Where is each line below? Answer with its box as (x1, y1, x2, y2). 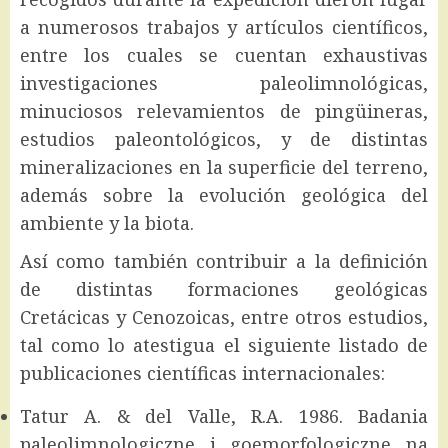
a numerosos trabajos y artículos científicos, (20, 14, 428, 39)
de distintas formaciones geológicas (20, 276, 428, 301)
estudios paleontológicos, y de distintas (20, 126, 428, 151)
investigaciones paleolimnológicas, (20, 70, 428, 95)
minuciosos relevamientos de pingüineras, (20, 98, 428, 123)
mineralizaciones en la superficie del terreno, (20, 154, 428, 179)
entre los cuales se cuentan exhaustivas (20, 42, 428, 67)
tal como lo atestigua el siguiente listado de (20, 332, 428, 357)
